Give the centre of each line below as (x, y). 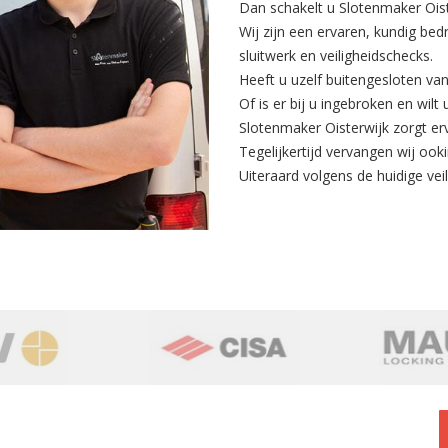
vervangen (359, 152)
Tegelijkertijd (282, 152)
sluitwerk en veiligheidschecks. (336, 56)
